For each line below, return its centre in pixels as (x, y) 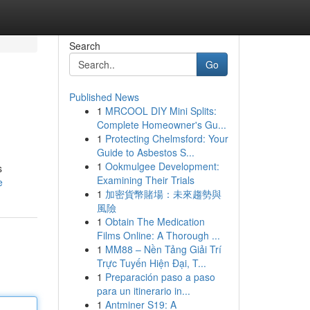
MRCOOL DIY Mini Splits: (161, 111)
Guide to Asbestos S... (145, 152)
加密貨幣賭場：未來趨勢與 (163, 194)
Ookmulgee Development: (162, 166)
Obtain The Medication (155, 221)
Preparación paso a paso (160, 277)
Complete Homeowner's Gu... (161, 125)
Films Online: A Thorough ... (158, 235)
